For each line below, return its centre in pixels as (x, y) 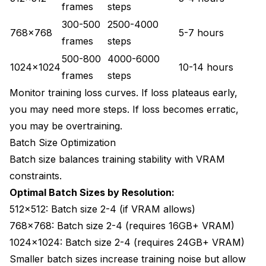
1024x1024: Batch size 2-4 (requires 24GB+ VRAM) (127, 242)
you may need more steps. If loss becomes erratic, (124, 109)
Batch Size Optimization (63, 142)
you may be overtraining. (66, 126)
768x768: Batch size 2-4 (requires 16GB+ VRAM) (122, 225)
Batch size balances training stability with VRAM (117, 159)
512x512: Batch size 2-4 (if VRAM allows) (102, 209)
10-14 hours (206, 67)
